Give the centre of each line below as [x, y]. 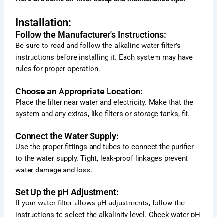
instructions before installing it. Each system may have [104, 57]
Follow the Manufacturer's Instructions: [91, 35]
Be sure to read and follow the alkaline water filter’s [98, 46]
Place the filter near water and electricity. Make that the [105, 102]
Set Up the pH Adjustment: [67, 192]
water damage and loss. [54, 170]
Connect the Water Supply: [67, 136]
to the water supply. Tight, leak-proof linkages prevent [102, 158]
